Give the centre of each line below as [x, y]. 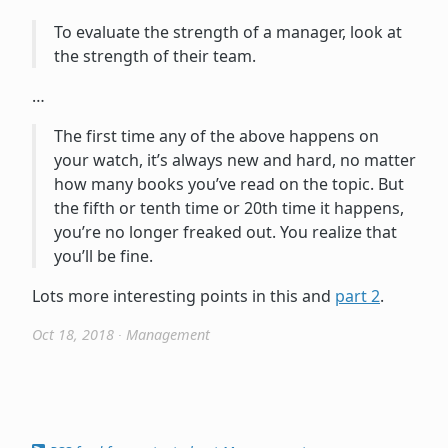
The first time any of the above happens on [216, 135]
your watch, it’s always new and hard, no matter [234, 159]
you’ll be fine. [103, 255]
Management [168, 334]
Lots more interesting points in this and [183, 295]
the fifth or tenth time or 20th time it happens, [228, 207]
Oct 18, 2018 [73, 334]
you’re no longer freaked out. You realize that [225, 231]
